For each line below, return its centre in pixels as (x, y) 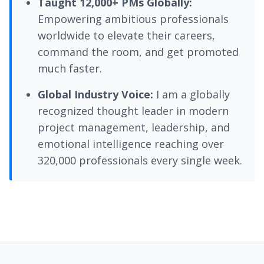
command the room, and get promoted (138, 52)
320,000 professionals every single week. (140, 160)
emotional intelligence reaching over (131, 143)
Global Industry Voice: (95, 94)
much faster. (70, 68)
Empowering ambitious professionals (133, 19)
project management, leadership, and (134, 127)
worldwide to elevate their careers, (126, 35)
